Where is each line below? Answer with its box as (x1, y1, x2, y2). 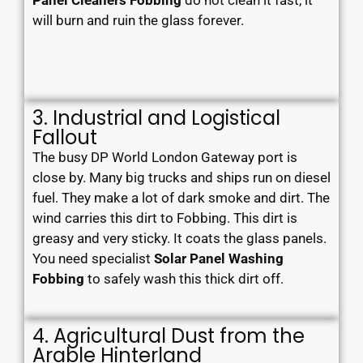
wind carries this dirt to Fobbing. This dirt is (32, 210, 297, 226)
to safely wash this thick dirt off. (84, 271, 284, 287)
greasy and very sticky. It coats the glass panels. (32, 230, 327, 246)
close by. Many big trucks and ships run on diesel (32, 169, 331, 186)
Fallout (32, 124, 97, 151)
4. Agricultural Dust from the (32, 322, 305, 349)
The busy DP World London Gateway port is (32, 149, 297, 165)
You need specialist (32, 250, 154, 267)
